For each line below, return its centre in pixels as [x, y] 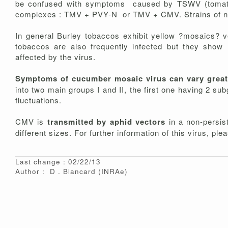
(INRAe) [113, 172]
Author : [30, 172]
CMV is [31, 122]
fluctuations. [40, 100]
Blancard [81, 172]
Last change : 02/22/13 [58, 162]
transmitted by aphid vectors [106, 122]
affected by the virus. [55, 57]
